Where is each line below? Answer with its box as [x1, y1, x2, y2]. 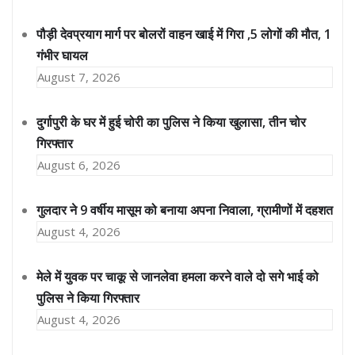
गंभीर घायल [36, 47, 88, 65]
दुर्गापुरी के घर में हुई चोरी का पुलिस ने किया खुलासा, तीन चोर [36, 113, 306, 132]
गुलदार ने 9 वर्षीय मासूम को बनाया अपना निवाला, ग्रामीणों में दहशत [36, 201, 333, 219]
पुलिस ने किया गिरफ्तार [36, 289, 139, 307]
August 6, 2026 [37, 157, 120, 174]
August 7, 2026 [37, 69, 120, 86]
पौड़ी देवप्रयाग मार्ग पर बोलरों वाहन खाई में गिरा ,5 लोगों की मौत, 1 [36, 25, 331, 44]
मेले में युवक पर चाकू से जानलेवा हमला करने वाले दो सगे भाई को [36, 268, 319, 286]
